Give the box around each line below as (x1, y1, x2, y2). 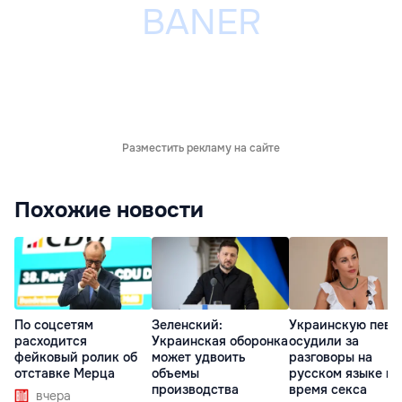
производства (152, 380, 239, 398)
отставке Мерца (14, 364, 115, 381)
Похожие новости (14, 197, 204, 224)
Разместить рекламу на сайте (122, 141, 280, 156)
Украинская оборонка (152, 332, 288, 349)
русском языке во (289, 364, 400, 381)
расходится (14, 332, 87, 349)
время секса (289, 380, 367, 398)
